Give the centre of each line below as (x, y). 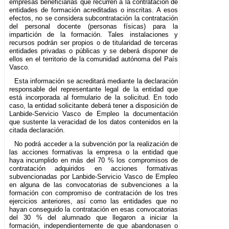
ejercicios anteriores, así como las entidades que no (94, 201)
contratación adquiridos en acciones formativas (94, 168)
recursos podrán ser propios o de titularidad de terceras (94, 42)
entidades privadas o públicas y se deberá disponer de (94, 51)
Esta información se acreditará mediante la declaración (96, 81)
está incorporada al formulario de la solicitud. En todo (94, 97)
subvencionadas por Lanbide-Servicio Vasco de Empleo (94, 176)
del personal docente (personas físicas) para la (94, 26)
